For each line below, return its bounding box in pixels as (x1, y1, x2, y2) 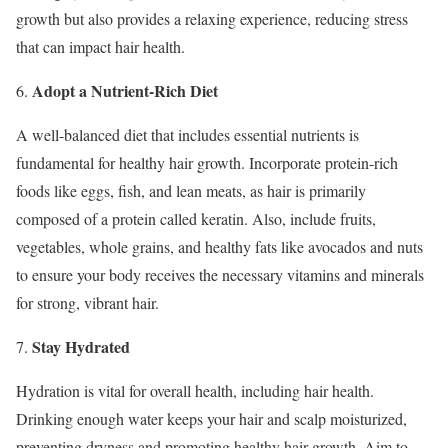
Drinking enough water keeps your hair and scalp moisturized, (16, 407, 407, 429)
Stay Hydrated (32, 334, 130, 358)
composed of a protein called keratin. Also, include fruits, (16, 207, 376, 229)
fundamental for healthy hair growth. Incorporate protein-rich (16, 151, 398, 173)
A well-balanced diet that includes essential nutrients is (16, 123, 359, 145)
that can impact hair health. (16, 35, 185, 57)
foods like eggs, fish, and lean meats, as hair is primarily (16, 179, 366, 201)
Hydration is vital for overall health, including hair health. (16, 379, 374, 401)
